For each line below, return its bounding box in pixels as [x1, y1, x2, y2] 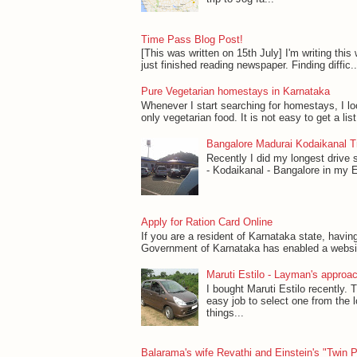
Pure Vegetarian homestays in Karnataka [141, 85, 330, 98]
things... [206, 306, 245, 319]
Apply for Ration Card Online [141, 216, 273, 229]
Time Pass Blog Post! [141, 33, 243, 45]
